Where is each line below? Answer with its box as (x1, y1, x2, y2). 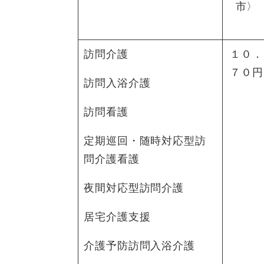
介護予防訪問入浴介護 (84, 239, 195, 252)
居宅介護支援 (84, 210, 151, 223)
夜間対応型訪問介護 (84, 181, 184, 194)
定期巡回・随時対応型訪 (84, 134, 206, 147)
